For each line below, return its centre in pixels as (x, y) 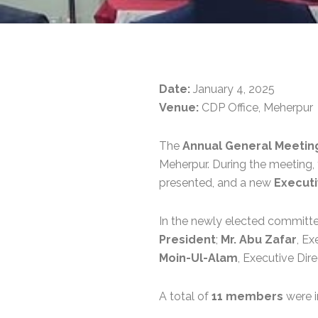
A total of (185, 297)
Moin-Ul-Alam (198, 258)
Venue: (179, 108)
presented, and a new (216, 183)
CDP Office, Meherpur (256, 108)
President (187, 240)
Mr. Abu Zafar (259, 240)
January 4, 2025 (232, 89)
